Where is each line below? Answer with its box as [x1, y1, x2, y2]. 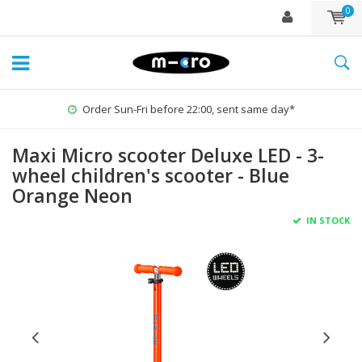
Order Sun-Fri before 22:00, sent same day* [82, 102, 295, 116]
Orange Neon [12, 183, 133, 208]
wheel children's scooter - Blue [12, 162, 289, 188]
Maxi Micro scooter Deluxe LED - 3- [12, 142, 324, 168]
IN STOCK [304, 214, 350, 226]
